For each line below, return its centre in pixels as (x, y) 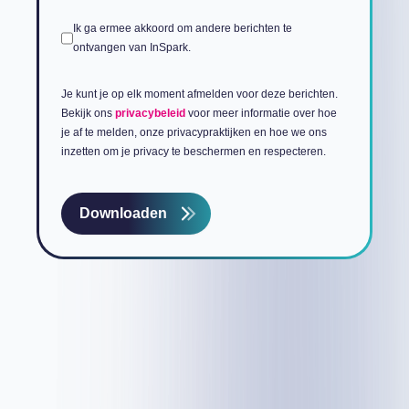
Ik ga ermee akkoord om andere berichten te (182, 28)
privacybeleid (150, 113)
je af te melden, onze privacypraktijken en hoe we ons (194, 132)
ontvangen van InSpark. (131, 47)
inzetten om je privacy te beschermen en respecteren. (194, 152)
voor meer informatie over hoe (261, 113)
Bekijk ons (88, 113)
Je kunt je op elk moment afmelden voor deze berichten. (199, 94)
